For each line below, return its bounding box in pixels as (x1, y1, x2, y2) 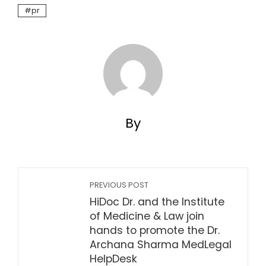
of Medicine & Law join (90, 209, 204, 223)
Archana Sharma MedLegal (90, 237, 232, 252)
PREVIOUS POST (90, 180, 148, 190)
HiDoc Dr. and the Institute (90, 195, 224, 209)
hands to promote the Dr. (90, 223, 220, 237)
